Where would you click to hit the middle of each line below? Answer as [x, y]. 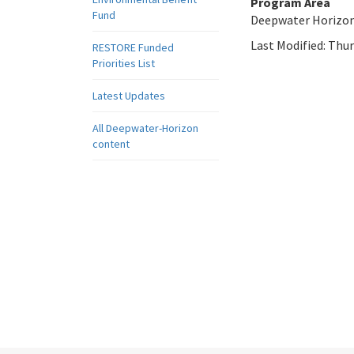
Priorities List [124, 63]
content [111, 144]
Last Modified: [289, 45]
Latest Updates [129, 96]
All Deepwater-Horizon [145, 128]
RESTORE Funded [133, 47]
